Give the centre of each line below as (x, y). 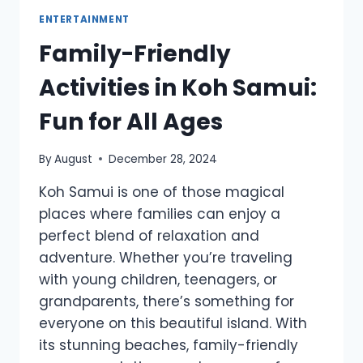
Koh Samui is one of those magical (162, 192)
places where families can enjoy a (160, 214)
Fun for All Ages (131, 122)
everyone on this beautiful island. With (173, 323)
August (74, 159)
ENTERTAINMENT (84, 20)
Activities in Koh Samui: (178, 88)
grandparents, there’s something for (167, 301)
